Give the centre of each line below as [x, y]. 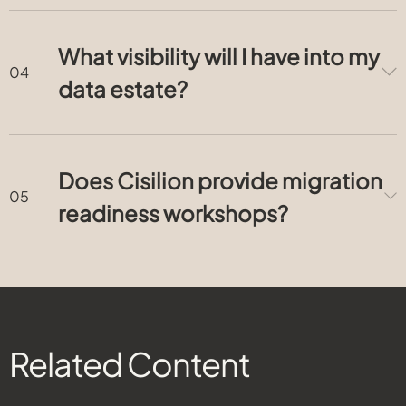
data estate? [123, 89]
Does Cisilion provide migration [220, 180]
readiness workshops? [173, 213]
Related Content [130, 363]
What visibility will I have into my [219, 56]
